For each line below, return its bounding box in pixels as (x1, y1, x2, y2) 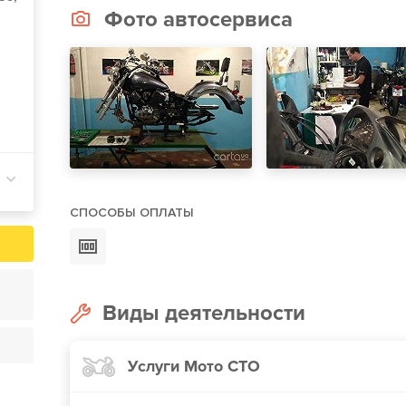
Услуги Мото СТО (127, 355, 260, 376)
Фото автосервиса (103, 6, 293, 33)
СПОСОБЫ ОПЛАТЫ (69, 205, 194, 220)
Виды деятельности (101, 300, 305, 326)
